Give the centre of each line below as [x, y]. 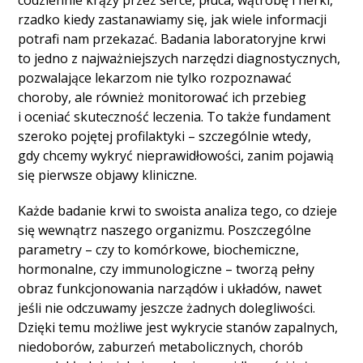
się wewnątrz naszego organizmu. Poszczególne [165, 231]
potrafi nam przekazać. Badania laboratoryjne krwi [172, 39]
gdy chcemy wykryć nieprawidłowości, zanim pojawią [176, 156]
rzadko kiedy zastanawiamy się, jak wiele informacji [173, 20]
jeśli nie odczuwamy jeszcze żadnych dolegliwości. [167, 308]
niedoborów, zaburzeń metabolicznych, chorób [161, 347]
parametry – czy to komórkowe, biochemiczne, [159, 250]
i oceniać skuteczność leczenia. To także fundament [175, 117]
